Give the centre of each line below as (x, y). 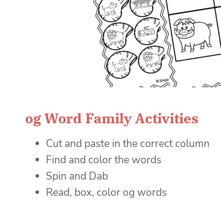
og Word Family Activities (112, 118)
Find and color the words (104, 160)
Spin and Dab (77, 176)
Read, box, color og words (106, 192)
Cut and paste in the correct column (128, 143)
